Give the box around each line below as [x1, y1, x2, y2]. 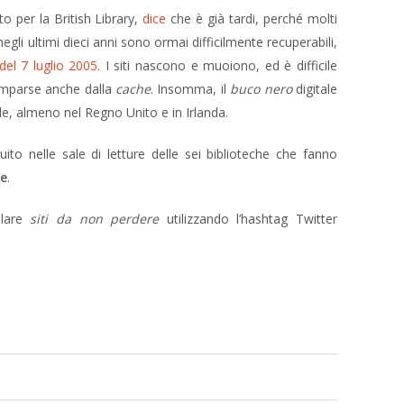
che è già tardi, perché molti [166, 10, 338, 27]
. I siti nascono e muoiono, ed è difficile [97, 57, 338, 74]
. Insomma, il [151, 80, 231, 97]
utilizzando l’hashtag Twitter [159, 210, 338, 227]
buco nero [230, 80, 292, 97]
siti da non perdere [30, 210, 160, 227]
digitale [291, 80, 338, 97]
